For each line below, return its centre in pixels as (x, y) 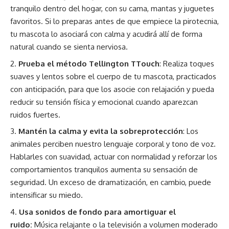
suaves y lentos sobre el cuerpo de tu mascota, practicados (113, 76)
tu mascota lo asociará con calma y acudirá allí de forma (106, 34)
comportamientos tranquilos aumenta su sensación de (104, 170)
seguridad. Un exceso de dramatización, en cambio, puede (111, 182)
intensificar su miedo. (47, 195)
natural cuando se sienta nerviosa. (69, 47)
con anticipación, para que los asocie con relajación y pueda (112, 89)
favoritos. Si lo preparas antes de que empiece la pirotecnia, (114, 21)
